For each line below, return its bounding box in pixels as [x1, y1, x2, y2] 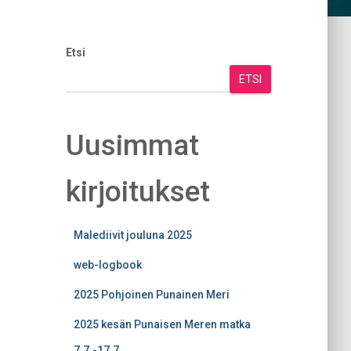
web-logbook [73, 259, 142, 271]
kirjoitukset [65, 175, 210, 208]
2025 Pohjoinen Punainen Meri [73, 288, 230, 301]
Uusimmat [65, 128, 199, 162]
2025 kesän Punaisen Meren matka [73, 318, 251, 331]
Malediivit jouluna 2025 [73, 229, 192, 241]
